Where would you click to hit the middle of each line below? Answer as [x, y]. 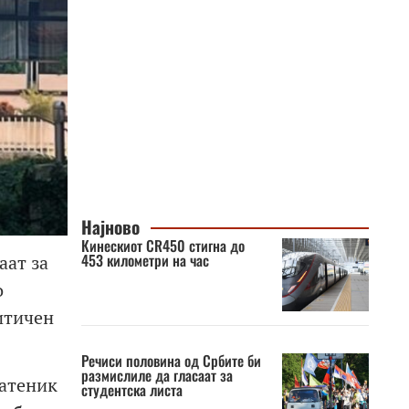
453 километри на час [145, 260]
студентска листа [131, 390]
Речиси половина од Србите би [171, 361]
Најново [110, 227]
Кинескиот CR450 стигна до [163, 246]
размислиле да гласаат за [157, 375]
